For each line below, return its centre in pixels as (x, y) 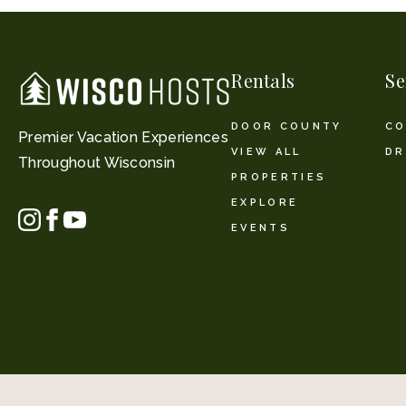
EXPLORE (265, 203)
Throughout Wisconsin (97, 163)
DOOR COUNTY (287, 126)
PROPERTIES (279, 177)
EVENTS (261, 228)
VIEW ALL (266, 152)
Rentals (263, 80)
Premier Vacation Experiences (123, 138)
